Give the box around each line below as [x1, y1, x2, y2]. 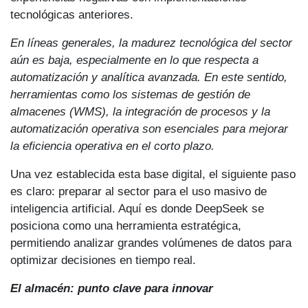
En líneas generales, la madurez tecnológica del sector [10, 35, 292, 49]
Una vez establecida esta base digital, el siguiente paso [10, 166, 296, 181]
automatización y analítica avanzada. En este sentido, [10, 69, 287, 84]
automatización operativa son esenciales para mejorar [10, 121, 288, 135]
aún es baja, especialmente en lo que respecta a [10, 52, 258, 67]
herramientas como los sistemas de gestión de [10, 87, 250, 101]
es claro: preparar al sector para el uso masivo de [10, 184, 267, 198]
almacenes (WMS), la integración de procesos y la [10, 104, 270, 118]
